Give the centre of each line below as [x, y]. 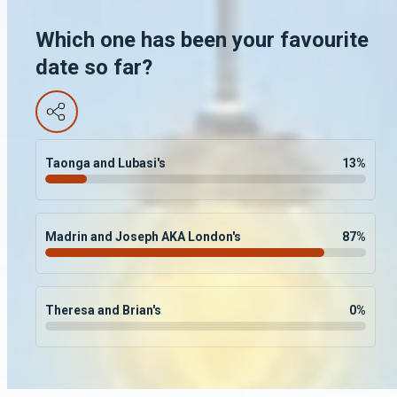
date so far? [94, 67]
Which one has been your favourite [202, 39]
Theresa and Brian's [103, 310]
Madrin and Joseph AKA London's [143, 236]
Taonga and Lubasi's [105, 163]
